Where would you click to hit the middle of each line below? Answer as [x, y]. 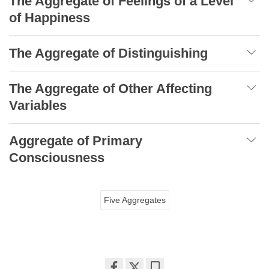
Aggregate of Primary [76, 141]
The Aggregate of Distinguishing [108, 53]
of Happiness [50, 17]
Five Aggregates [134, 200]
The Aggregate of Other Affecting [110, 88]
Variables [38, 105]
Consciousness [57, 157]
